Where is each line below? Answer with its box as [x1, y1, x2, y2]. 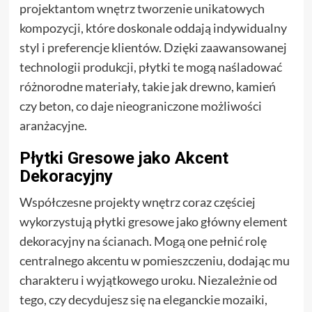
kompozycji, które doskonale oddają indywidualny [19, 19, 287, 36]
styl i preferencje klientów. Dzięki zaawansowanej [19, 39, 287, 55]
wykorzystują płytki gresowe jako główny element [19, 213, 288, 229]
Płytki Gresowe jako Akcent [19, 148, 228, 168]
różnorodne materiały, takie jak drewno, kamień [19, 78, 276, 94]
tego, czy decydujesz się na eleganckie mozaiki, [19, 291, 267, 307]
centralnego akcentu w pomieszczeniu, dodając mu [19, 252, 290, 268]
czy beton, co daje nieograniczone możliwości [19, 97, 262, 114]
